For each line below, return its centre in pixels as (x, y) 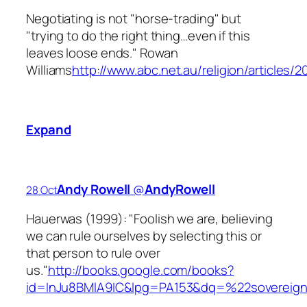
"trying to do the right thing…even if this (138, 35)
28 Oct (42, 190)
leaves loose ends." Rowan (102, 52)
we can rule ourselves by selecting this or (144, 236)
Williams (49, 70)
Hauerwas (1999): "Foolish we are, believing (149, 219)
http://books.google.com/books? (141, 270)
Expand (49, 129)
